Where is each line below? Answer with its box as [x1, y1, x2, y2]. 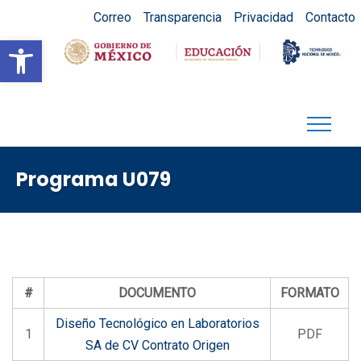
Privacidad [233, 9, 293, 25]
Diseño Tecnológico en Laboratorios [55, 316, 259, 331]
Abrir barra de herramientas [7, 32, 313, 63]
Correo [93, 9, 131, 25]
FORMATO [280, 285, 339, 301]
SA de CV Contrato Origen [85, 338, 230, 353]
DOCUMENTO [118, 285, 196, 301]
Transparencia [143, 9, 222, 25]
